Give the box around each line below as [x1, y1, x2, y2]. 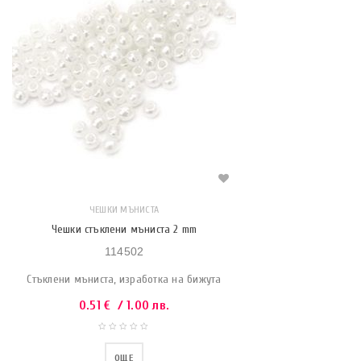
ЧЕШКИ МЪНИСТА [89, 204, 160, 215]
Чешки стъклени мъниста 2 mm [51, 222, 197, 236]
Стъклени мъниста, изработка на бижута [27, 272, 222, 286]
